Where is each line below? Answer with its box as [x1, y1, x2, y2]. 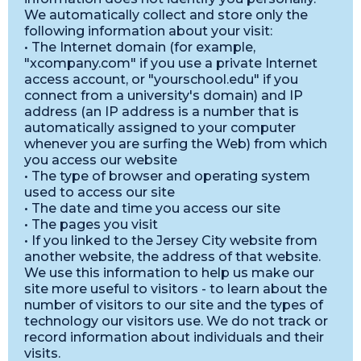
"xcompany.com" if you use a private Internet [24, 56, 317, 71]
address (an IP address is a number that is [24, 104, 299, 119]
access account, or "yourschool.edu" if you [24, 72, 298, 87]
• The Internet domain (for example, [24, 39, 255, 55]
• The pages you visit [24, 217, 158, 232]
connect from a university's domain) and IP [24, 88, 303, 103]
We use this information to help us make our [24, 265, 314, 280]
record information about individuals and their [24, 330, 324, 345]
